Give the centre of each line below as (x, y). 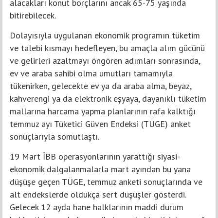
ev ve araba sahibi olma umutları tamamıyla (91, 73)
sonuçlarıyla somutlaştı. (54, 136)
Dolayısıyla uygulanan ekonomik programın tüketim (105, 35)
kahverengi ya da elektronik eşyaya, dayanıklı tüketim (108, 98)
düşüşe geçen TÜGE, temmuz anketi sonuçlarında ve (106, 182)
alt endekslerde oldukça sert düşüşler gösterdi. (98, 194)
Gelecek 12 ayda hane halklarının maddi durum (97, 207)
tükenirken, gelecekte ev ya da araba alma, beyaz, (100, 86)
